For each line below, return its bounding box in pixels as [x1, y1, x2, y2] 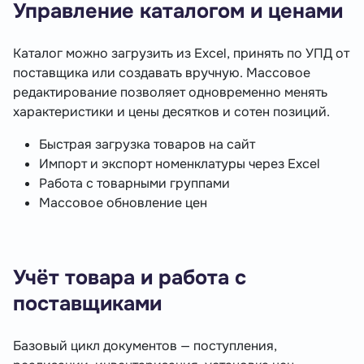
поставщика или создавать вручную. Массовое [13, 64, 310, 82]
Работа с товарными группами [39, 175, 230, 193]
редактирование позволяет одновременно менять [13, 84, 327, 102]
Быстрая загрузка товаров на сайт [39, 136, 255, 154]
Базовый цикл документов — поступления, [13, 337, 277, 355]
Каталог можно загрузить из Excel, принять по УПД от [13, 45, 349, 63]
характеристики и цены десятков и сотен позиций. [13, 103, 330, 121]
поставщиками [13, 291, 162, 318]
